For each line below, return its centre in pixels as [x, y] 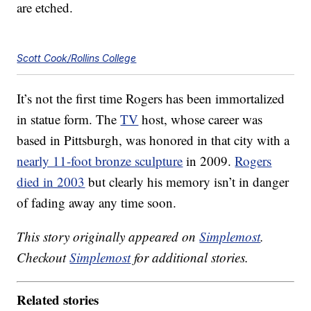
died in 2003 [51, 182]
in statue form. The [69, 119]
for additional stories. [190, 258]
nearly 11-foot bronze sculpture [100, 161]
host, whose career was [201, 119]
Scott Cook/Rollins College [77, 58]
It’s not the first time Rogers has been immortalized [151, 99]
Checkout [43, 258]
